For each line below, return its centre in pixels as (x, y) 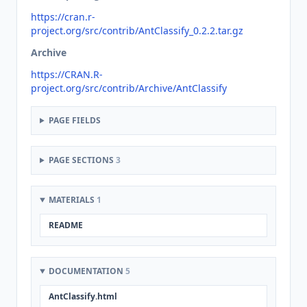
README (66, 225)
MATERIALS (72, 200)
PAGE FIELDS (74, 120)
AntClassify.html (83, 296)
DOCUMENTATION (87, 271)
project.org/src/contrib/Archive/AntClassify (129, 88)
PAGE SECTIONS (82, 160)
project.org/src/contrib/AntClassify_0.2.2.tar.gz (137, 30)
